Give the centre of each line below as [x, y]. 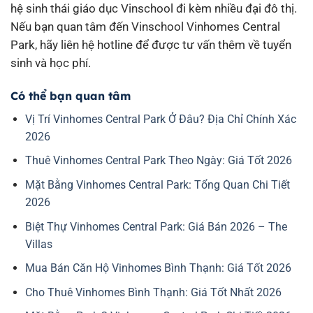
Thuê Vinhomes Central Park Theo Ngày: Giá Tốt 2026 [158, 161]
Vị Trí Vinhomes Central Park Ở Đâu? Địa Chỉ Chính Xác [160, 119]
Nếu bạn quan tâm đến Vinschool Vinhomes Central [145, 26]
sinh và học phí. [51, 63]
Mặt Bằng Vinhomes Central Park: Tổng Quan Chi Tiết [157, 185]
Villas [38, 244]
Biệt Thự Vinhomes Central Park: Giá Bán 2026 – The [156, 226]
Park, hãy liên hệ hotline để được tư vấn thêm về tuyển [151, 44]
